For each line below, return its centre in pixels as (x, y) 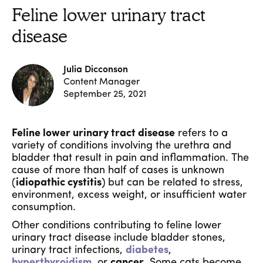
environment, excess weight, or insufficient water (129, 195)
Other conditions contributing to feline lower (117, 226)
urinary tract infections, (69, 250)
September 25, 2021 (105, 95)
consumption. (44, 208)
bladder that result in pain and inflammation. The (130, 158)
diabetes (147, 250)
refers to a (201, 134)
